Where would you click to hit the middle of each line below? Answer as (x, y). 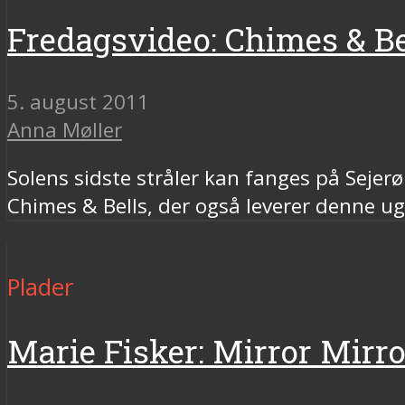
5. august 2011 (78, 101)
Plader (40, 287)
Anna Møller (65, 129)
